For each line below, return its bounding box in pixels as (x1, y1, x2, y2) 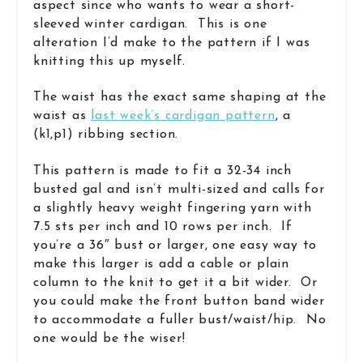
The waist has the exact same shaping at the (33, 91, 327, 105)
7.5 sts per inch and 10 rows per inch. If (33, 220, 293, 233)
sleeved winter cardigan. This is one (33, 17, 267, 31)
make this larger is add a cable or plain (33, 257, 289, 271)
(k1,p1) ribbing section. (33, 128, 179, 142)
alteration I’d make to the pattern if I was (33, 36, 310, 49)
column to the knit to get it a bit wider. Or (33, 275, 318, 289)
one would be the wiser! (33, 331, 186, 345)
